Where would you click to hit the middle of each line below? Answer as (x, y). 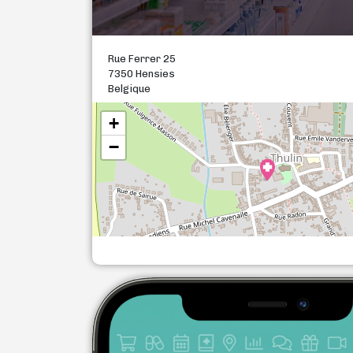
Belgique (129, 89)
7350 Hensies (141, 74)
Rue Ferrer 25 (142, 59)
